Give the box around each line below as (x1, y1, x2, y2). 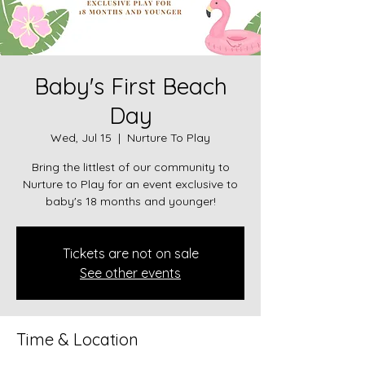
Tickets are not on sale (62, 244, 199, 262)
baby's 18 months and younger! (45, 193, 216, 209)
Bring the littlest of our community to (31, 159, 230, 174)
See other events (80, 264, 181, 281)
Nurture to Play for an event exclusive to (23, 176, 238, 191)
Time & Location (16, 328, 139, 350)
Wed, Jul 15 (51, 130, 112, 145)
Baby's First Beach (33, 71, 227, 100)
